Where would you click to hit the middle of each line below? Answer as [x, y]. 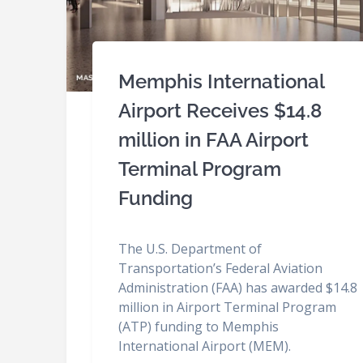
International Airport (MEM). [205, 346]
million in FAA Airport [214, 140]
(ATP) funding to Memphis [199, 327]
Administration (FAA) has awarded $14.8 [238, 288]
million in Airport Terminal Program [228, 307]
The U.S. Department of [190, 249]
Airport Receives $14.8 [220, 111]
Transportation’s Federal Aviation [221, 269]
